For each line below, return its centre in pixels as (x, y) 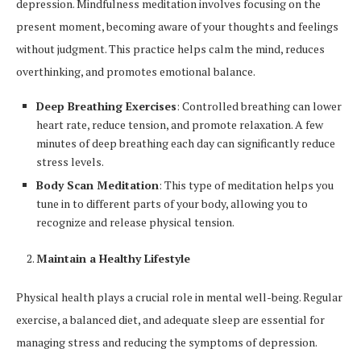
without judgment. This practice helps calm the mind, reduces (170, 49)
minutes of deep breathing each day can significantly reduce (186, 143)
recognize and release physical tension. (135, 222)
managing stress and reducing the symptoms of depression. (167, 342)
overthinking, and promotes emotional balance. (136, 72)
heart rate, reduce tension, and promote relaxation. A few (180, 125)
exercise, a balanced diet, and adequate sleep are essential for (170, 320)
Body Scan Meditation (98, 185)
